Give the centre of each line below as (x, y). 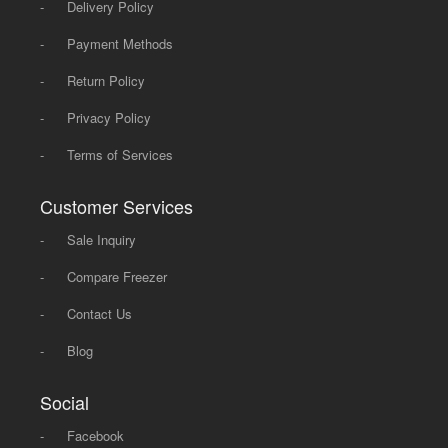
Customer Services (117, 206)
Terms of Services (120, 155)
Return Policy (106, 81)
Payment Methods (120, 44)
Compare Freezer (117, 277)
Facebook (96, 436)
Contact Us (100, 314)
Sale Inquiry (102, 240)
